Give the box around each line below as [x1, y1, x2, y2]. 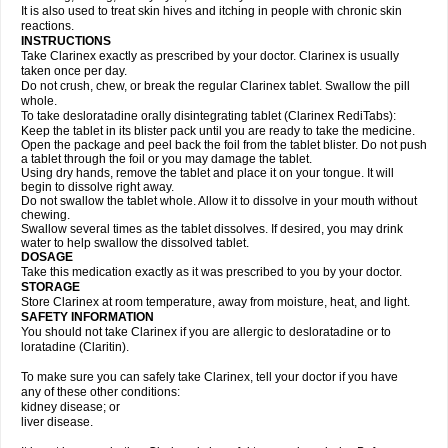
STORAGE [21, 280, 80, 294]
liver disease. [21, 415, 93, 429]
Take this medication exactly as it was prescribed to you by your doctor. [21, 265, 402, 279]
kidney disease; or [21, 400, 120, 414]
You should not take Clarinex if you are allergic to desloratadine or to [21, 325, 391, 339]
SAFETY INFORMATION [21, 310, 154, 324]
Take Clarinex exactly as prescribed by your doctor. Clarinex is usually [21, 49, 399, 63]
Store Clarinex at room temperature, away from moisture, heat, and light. [21, 295, 410, 309]
